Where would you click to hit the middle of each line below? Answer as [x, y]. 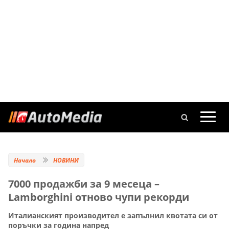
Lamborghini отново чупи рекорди [99, 197]
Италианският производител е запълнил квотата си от [113, 216]
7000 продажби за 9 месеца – [84, 184]
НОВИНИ [66, 160]
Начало [25, 160]
